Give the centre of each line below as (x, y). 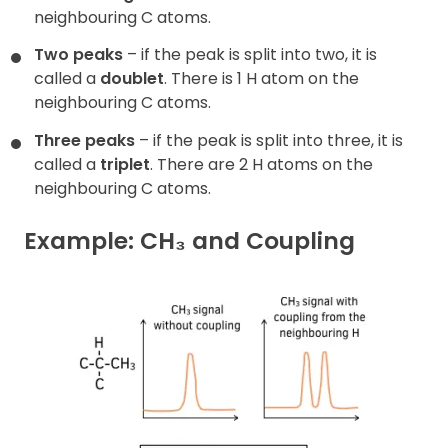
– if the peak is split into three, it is (269, 140)
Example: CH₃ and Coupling (189, 241)
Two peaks (78, 55)
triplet (125, 164)
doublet (132, 79)
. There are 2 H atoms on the (261, 164)
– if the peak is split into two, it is (250, 55)
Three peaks (84, 140)
